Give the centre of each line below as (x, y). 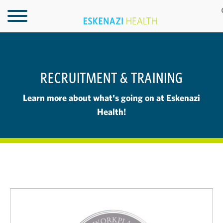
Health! (111, 112)
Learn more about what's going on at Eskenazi (111, 98)
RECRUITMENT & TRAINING (111, 78)
